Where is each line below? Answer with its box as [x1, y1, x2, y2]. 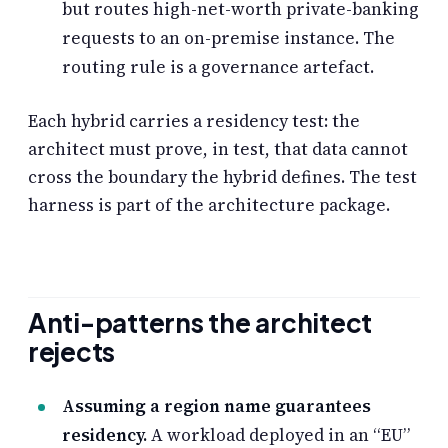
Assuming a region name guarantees [62, 393, 371, 418]
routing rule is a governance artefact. [62, 54, 374, 79]
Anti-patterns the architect [28, 306, 372, 340]
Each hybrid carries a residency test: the [28, 109, 360, 134]
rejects [28, 335, 116, 369]
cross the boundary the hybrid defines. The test [28, 165, 417, 190]
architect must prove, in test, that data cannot [28, 137, 408, 162]
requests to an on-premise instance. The [62, 25, 395, 50]
